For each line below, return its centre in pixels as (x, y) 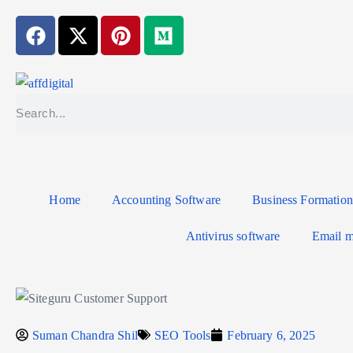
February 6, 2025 (271, 335)
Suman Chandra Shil (85, 335)
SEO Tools (182, 335)
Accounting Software (167, 199)
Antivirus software (233, 236)
